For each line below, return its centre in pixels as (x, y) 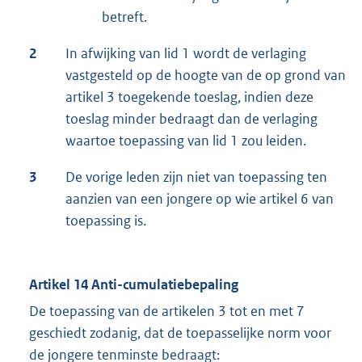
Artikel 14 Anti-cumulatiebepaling (134, 285)
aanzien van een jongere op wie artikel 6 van (200, 199)
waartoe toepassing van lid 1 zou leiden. (186, 141)
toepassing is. (106, 221)
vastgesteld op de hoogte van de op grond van (206, 76)
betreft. (124, 17)
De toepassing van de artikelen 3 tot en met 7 (167, 311)
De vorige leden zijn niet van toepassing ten (196, 177)
